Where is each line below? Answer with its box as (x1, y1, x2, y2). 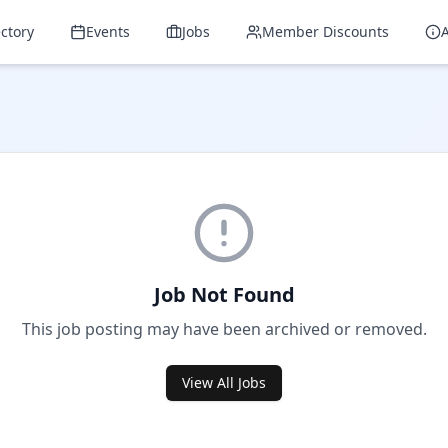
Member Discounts (262, 22, 390, 41)
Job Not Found (153, 281, 295, 308)
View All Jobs (182, 373, 266, 392)
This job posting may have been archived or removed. (21, 318, 427, 340)
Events (86, 22, 131, 41)
